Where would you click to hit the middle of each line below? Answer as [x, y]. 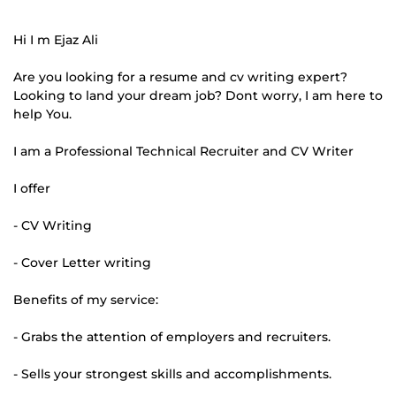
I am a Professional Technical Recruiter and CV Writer [183, 151]
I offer [32, 188]
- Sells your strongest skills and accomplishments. [172, 374]
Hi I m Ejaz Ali [56, 40]
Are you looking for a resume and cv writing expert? [180, 77]
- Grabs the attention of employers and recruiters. [172, 337]
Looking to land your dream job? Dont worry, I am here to [198, 95]
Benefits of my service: [86, 300]
